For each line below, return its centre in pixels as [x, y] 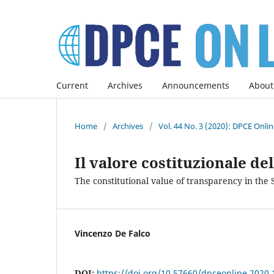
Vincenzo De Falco [113, 233]
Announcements [196, 85]
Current [72, 85]
